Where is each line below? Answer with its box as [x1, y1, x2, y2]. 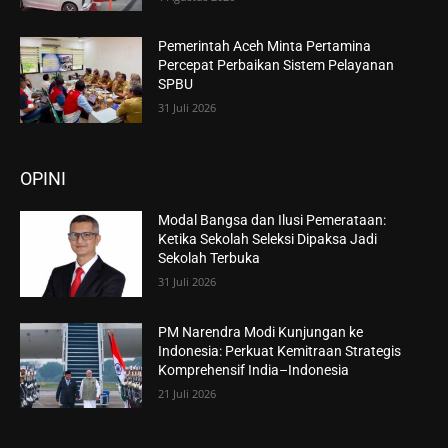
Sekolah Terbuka [158, 249, 261, 266]
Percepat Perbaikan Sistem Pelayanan [158, 57, 395, 74]
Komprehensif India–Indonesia [158, 361, 350, 378]
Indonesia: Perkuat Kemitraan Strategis [158, 342, 402, 359]
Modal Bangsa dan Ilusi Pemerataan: [158, 211, 387, 228]
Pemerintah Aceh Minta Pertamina [158, 38, 372, 55]
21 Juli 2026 [158, 385, 217, 401]
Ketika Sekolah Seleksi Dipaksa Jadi [158, 230, 378, 247]
